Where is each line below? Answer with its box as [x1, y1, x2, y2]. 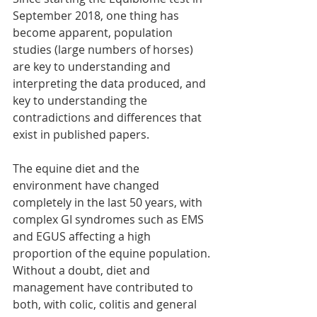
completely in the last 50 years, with [13, 195, 205, 211]
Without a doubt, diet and [13, 263, 153, 279]
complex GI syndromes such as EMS [13, 212, 207, 228]
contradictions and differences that [13, 110, 204, 126]
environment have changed [13, 178, 162, 194]
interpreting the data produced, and [13, 76, 209, 92]
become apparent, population [13, 25, 175, 41]
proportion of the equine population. [13, 246, 213, 262]
